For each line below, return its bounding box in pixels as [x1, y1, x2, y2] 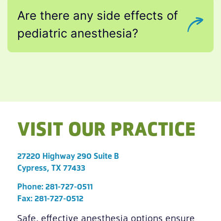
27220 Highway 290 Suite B [17, 149, 119, 161]
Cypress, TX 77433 [17, 161, 85, 173]
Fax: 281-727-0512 [17, 192, 83, 204]
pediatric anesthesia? [17, 26, 138, 40]
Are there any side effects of [17, 8, 178, 23]
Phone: [17, 181, 45, 192]
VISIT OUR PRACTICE [17, 114, 195, 141]
